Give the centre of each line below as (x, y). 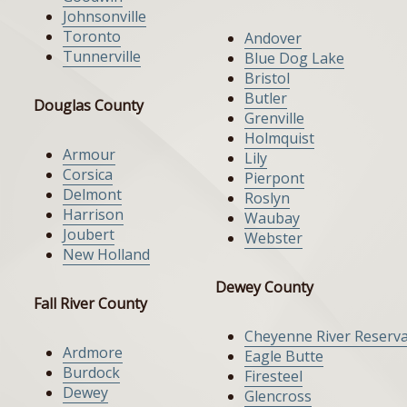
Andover (273, 39)
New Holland (106, 255)
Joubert (89, 235)
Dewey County (264, 288)
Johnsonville (104, 17)
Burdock (91, 373)
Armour (89, 155)
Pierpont (274, 179)
